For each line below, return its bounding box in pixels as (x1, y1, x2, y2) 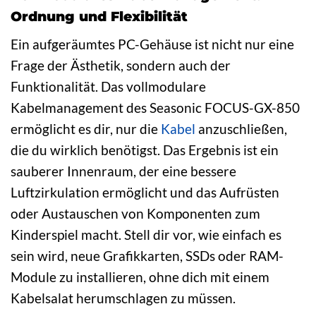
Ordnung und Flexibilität (11, 7, 188, 25)
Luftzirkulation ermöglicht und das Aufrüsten (11, 183, 279, 200)
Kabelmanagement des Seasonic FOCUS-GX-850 (11, 99, 300, 116)
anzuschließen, (195, 120, 287, 137)
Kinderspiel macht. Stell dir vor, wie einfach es (11, 226, 281, 243)
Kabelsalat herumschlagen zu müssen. (11, 289, 236, 306)
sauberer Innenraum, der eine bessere (11, 162, 236, 179)
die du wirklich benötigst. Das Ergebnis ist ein (11, 141, 279, 158)
